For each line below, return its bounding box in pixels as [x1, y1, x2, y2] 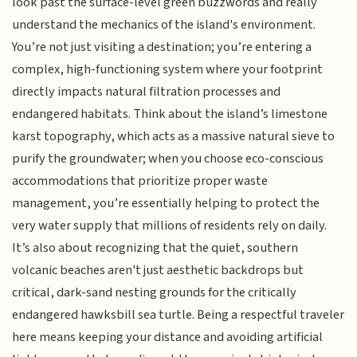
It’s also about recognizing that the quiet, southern [12, 238, 299, 258]
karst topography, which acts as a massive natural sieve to [12, 127, 335, 147]
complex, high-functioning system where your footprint [12, 60, 324, 80]
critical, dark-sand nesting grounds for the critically [12, 283, 297, 303]
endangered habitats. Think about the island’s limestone [12, 104, 328, 124]
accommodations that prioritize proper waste [12, 171, 269, 191]
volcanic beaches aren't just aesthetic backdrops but [12, 261, 304, 280]
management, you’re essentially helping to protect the [12, 194, 320, 214]
